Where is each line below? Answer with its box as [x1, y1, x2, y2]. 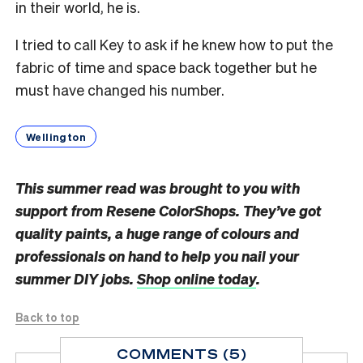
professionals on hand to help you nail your [15, 246, 299, 266]
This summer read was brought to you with [15, 178, 300, 198]
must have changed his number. [15, 80, 224, 100]
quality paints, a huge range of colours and [15, 224, 299, 243]
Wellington [26, 130, 86, 144]
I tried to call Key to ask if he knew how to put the [15, 35, 333, 54]
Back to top [15, 310, 79, 325]
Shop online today [137, 269, 256, 288]
